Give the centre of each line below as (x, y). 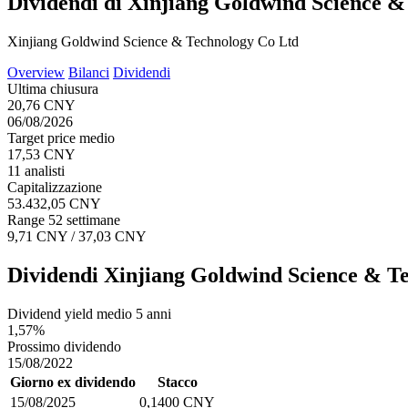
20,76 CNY (41, 105)
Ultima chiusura (53, 88)
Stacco (177, 382)
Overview (36, 72)
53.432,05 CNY (54, 203)
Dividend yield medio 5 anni (89, 313)
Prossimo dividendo (64, 346)
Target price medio (61, 138)
